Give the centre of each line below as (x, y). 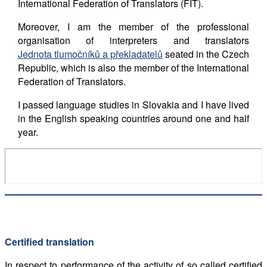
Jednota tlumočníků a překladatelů (90, 54)
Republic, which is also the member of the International (133, 67)
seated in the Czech (206, 54)
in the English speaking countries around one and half (133, 118)
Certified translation (49, 241)
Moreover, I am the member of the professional (133, 26)
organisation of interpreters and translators (133, 40)
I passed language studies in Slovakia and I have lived (133, 104)
